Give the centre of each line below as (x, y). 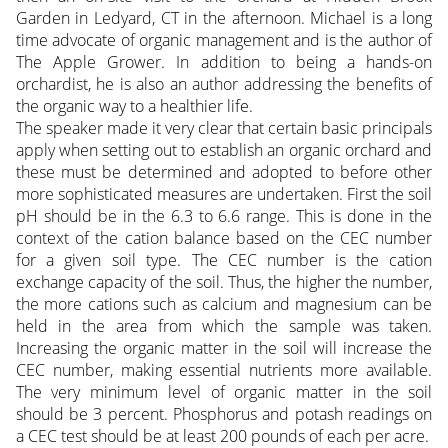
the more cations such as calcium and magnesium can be (224, 303)
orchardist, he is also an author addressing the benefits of (224, 83)
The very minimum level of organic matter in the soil (224, 391)
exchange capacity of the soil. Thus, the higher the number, (224, 281)
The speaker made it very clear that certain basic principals (224, 127)
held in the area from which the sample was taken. (224, 325)
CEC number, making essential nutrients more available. (224, 369)
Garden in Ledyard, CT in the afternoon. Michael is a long (224, 17)
